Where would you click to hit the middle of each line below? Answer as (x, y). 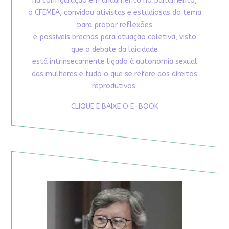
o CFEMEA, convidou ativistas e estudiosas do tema (114, 12)
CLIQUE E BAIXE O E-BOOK (114, 106)
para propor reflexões (114, 25)
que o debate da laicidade (114, 49)
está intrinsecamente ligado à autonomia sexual (114, 61)
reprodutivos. (114, 86)
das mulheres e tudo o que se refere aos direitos (114, 74)
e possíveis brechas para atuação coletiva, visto (114, 37)
